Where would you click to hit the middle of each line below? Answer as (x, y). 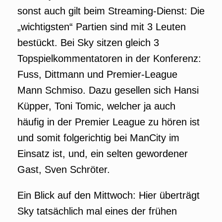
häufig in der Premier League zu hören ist (109, 122)
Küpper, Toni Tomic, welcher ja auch (96, 106)
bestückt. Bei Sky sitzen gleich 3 (88, 43)
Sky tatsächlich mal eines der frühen (97, 211)
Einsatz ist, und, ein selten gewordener (103, 154)
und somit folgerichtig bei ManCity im (98, 138)
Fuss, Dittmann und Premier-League (97, 74)
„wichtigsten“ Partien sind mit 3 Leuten (102, 27)
